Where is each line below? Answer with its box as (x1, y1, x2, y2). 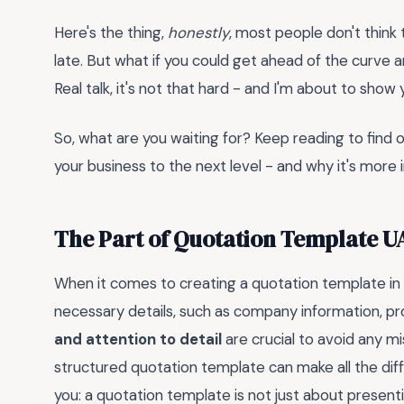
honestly (168, 23, 229, 43)
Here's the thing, (54, 23, 168, 43)
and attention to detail (54, 328, 222, 349)
